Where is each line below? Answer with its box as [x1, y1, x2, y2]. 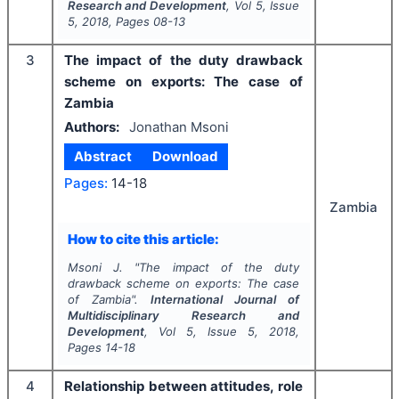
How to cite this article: [67, 230, 219, 248]
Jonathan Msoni [128, 118, 229, 135]
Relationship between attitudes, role [64, 378, 303, 395]
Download [151, 148, 218, 165]
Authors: [64, 118, 119, 135]
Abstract [74, 148, 133, 165]
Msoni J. [67, 260, 123, 274]
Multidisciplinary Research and [67, 308, 300, 322]
